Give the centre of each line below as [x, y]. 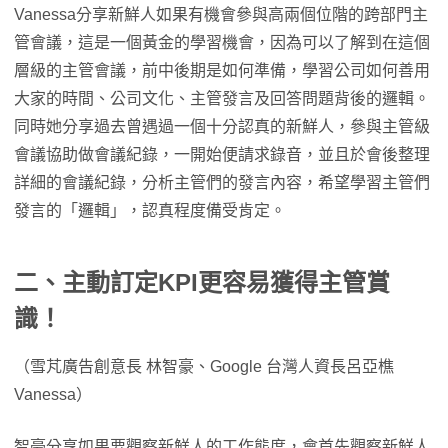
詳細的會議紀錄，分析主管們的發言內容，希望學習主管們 [222, 183]
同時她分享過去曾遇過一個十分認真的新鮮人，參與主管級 [222, 127]
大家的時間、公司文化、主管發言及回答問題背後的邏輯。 [222, 99]
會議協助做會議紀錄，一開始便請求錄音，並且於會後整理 [222, 155]
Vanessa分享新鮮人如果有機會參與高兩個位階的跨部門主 [221, 15]
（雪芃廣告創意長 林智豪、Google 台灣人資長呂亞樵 [204, 367]
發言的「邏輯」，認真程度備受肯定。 [150, 211]
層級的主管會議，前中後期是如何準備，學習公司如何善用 [222, 71]
